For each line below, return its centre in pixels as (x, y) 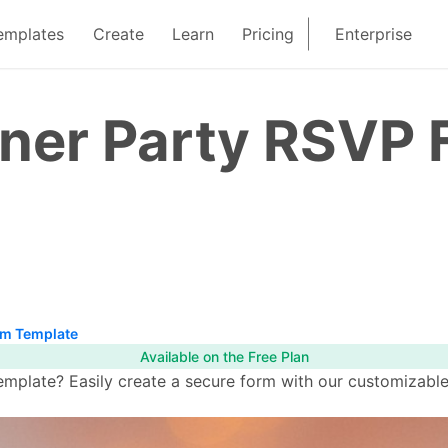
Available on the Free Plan (224, 357)
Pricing (268, 34)
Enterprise (374, 34)
